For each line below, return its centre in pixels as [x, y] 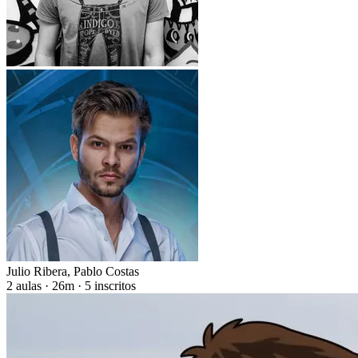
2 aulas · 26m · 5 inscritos [71, 286]
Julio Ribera [37, 272]
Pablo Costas [106, 272]
